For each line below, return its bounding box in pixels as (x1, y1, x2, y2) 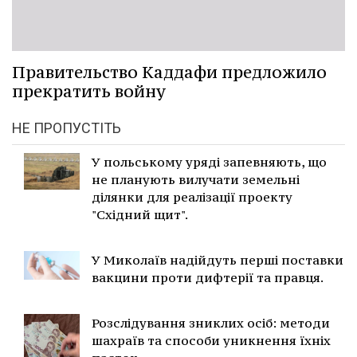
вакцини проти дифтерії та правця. (92, 269, 324, 285)
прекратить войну (12, 80, 166, 102)
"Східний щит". (92, 206, 188, 222)
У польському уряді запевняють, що (92, 153, 327, 170)
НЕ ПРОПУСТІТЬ (12, 119, 121, 136)
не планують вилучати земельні (92, 171, 300, 187)
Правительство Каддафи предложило (12, 61, 327, 83)
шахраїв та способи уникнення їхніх (92, 331, 331, 348)
